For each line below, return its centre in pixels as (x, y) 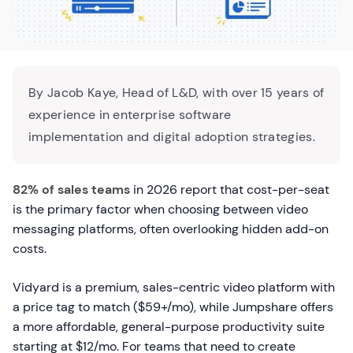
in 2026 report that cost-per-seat (230, 190)
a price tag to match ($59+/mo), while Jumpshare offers (173, 307)
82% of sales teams (71, 190)
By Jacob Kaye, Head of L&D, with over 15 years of (176, 93)
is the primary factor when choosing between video (160, 210)
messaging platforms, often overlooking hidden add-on (171, 229)
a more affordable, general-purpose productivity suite (169, 327)
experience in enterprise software (130, 115)
